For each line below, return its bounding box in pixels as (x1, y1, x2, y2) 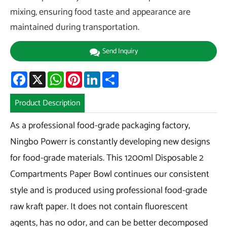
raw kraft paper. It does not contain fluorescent (10, 199, 188, 214)
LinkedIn (100, 68, 128, 83)
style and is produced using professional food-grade (10, 182, 207, 198)
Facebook (27, 68, 60, 83)
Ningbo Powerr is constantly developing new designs (10, 134, 210, 149)
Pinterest (82, 68, 111, 83)
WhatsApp (64, 68, 99, 83)
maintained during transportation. (10, 19, 139, 35)
